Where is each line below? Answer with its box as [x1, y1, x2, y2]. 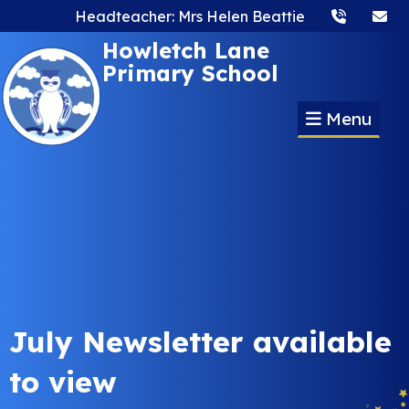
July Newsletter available [9, 323, 392, 361]
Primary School [102, 59, 278, 88]
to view [9, 363, 117, 401]
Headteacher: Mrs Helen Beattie [75, 6, 306, 26]
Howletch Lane [102, 37, 269, 65]
